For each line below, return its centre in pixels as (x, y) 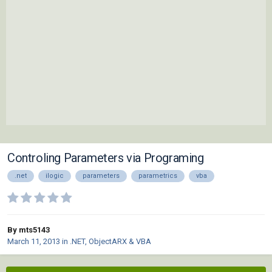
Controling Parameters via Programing (106, 158)
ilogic (55, 176)
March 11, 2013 (34, 242)
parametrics (158, 176)
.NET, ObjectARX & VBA (110, 242)
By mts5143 (29, 230)
